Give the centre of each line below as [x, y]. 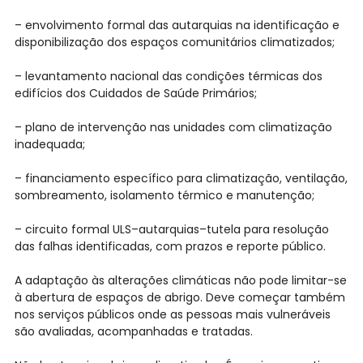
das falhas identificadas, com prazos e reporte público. [170, 247]
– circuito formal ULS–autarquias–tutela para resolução [171, 230]
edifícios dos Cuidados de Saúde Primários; [135, 94]
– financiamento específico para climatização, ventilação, [181, 179]
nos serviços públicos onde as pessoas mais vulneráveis [172, 315]
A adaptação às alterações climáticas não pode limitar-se [180, 281]
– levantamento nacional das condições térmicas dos [168, 77]
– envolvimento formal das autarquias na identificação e [177, 26]
